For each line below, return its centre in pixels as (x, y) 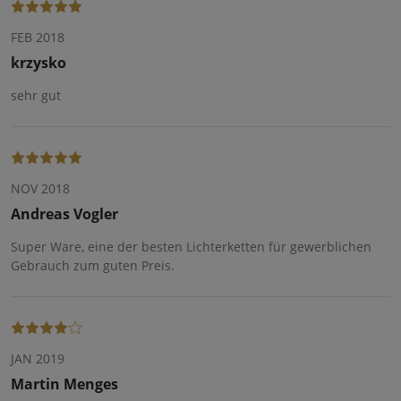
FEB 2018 (38, 38)
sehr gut (36, 96)
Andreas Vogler (64, 214)
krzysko (38, 63)
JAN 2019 (38, 359)
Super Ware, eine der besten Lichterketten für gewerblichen (191, 247)
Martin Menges (64, 384)
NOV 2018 (40, 189)
